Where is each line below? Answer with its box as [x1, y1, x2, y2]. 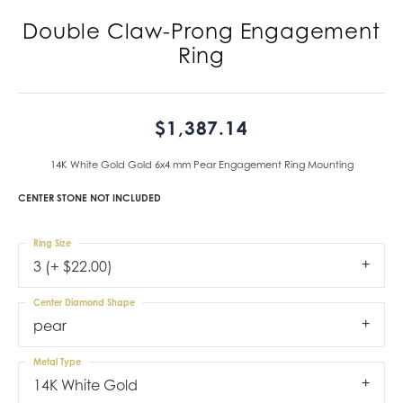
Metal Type [33, 355, 81, 367]
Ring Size [33, 237, 71, 248]
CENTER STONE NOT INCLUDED [18, 191, 161, 204]
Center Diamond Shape [33, 296, 135, 308]
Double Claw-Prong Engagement [22, 18, 381, 43]
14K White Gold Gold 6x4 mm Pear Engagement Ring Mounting [49, 157, 354, 171]
